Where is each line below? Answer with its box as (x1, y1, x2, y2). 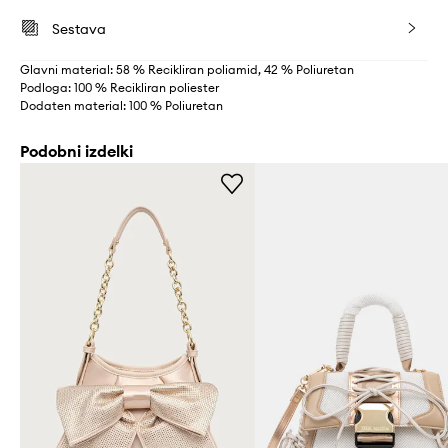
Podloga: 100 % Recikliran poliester (20, 80, 219, 95)
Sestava (52, 20, 106, 38)
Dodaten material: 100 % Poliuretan (20, 98, 223, 113)
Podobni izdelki (20, 141, 133, 161)
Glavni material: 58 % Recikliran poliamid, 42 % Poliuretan (20, 62, 354, 77)
